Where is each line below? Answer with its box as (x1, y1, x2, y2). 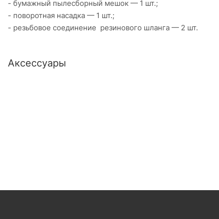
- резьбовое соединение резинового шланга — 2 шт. (8, 22, 198, 32)
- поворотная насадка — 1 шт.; (8, 10, 114, 20)
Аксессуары (8, 57, 66, 69)
